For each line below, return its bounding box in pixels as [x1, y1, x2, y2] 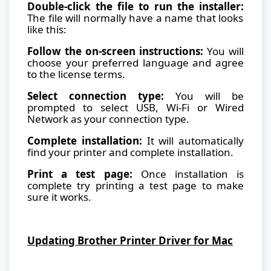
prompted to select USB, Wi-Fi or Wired [27, 100, 244, 114]
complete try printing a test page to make [27, 178, 244, 192]
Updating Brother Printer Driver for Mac [27, 233, 233, 247]
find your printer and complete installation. [27, 145, 233, 159]
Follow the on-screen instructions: [27, 44, 203, 58]
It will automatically [142, 133, 244, 148]
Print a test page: [27, 166, 132, 181]
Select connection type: [27, 88, 164, 103]
